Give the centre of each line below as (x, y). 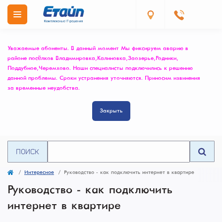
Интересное (39, 172)
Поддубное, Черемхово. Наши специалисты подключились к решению (100, 68)
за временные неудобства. (44, 88)
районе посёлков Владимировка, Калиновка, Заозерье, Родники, (92, 58)
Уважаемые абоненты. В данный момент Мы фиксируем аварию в (98, 49)
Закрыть (111, 111)
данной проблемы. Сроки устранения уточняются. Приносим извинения (104, 78)
